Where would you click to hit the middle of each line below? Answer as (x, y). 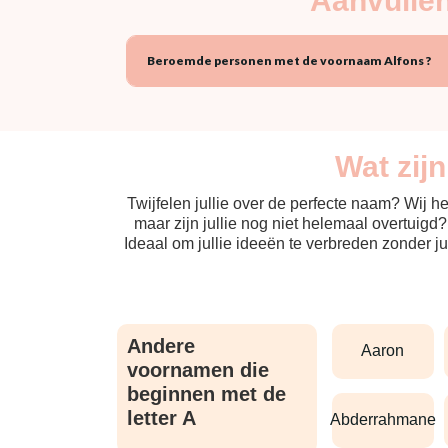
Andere (161, 345)
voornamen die (198, 369)
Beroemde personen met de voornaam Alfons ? (289, 60)
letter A (161, 417)
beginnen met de (206, 393)
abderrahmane (388, 420)
